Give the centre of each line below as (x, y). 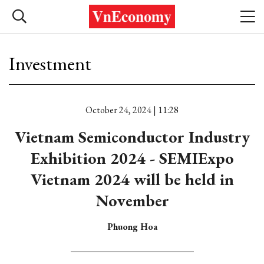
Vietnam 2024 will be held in (132, 179)
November (132, 200)
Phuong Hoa (132, 227)
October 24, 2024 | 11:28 (132, 110)
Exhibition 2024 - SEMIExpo (132, 158)
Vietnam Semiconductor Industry (132, 137)
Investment (50, 64)
